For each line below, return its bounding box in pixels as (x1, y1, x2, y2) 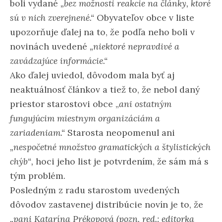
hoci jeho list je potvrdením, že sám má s (33, 155, 209, 167)
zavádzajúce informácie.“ (10, 55, 110, 66)
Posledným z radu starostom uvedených (10, 184, 179, 196)
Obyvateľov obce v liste (94, 11, 194, 23)
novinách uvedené (10, 40, 90, 52)
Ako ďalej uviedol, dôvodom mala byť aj (10, 69, 174, 81)
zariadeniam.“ (10, 126, 67, 138)
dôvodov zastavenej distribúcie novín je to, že (10, 198, 203, 210)
